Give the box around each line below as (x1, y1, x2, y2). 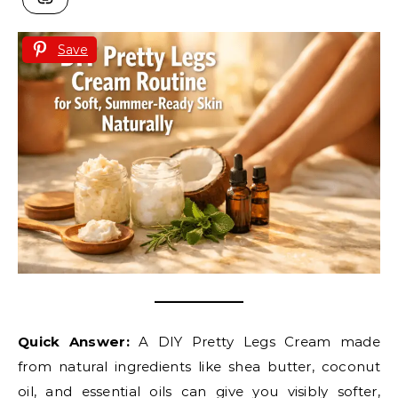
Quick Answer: (18, 332, 130, 350)
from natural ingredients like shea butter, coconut (18, 357, 380, 375)
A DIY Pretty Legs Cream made (129, 332, 381, 350)
